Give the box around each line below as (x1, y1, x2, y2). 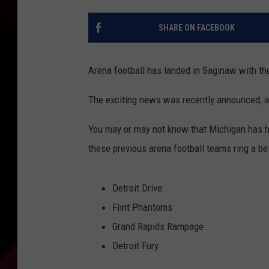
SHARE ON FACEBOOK (158, 23, 235, 33)
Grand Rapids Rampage (112, 220, 204, 233)
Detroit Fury (112, 240, 159, 252)
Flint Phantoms (112, 201, 172, 214)
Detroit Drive (112, 182, 162, 195)
